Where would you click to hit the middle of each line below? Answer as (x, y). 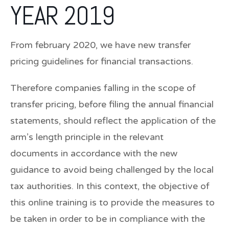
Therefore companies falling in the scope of (103, 88)
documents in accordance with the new (94, 153)
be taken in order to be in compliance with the (108, 219)
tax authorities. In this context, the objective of (110, 186)
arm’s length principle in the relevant (87, 137)
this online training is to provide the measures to (112, 202)
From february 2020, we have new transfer (100, 45)
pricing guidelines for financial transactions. (102, 61)
